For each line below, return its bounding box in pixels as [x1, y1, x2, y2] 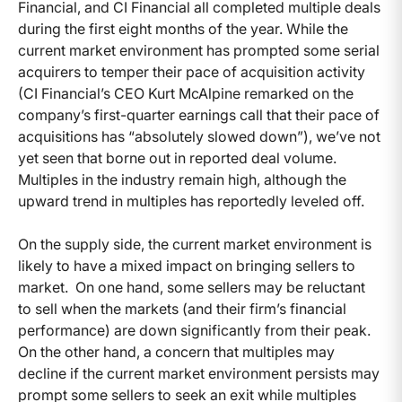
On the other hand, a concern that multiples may [18, 343, 335, 362]
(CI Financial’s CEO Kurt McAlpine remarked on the [18, 84, 354, 103]
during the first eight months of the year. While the [18, 20, 348, 39]
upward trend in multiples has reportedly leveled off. [18, 192, 364, 211]
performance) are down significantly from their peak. [18, 321, 374, 340]
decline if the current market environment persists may [18, 364, 380, 383]
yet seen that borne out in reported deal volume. [18, 149, 340, 168]
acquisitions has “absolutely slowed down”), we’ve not [18, 127, 380, 146]
